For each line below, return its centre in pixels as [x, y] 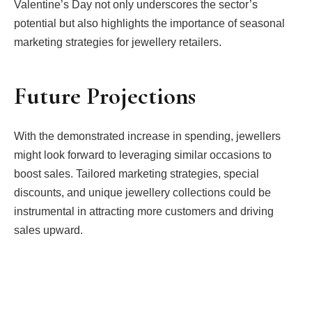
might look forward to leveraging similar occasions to [143, 155]
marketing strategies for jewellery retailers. [118, 42]
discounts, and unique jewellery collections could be [142, 193]
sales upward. [48, 230]
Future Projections [105, 96]
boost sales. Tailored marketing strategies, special [136, 174]
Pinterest [140, 288]
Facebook [45, 288]
